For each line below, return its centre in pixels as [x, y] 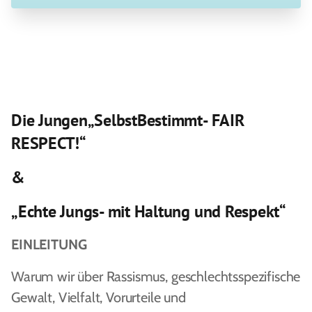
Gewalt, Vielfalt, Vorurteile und [99, 297]
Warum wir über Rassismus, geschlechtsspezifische [156, 276]
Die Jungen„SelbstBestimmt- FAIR [128, 120]
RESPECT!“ [49, 143]
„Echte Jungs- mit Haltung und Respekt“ [149, 211]
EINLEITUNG [49, 244]
